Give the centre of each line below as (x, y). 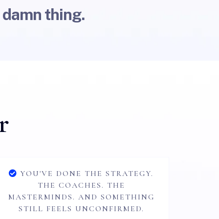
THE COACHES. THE (81, 185)
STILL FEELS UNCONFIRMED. (81, 209)
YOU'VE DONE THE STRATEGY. (87, 174)
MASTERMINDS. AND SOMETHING (81, 197)
